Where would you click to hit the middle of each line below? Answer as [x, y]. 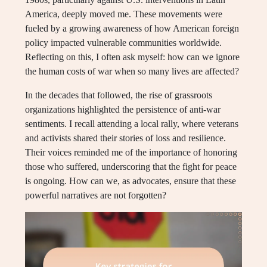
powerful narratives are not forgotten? [96, 195]
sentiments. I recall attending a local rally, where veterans [132, 124]
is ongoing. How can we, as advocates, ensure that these [131, 181]
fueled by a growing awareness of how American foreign [132, 29]
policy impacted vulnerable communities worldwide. [123, 43]
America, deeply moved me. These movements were [124, 14]
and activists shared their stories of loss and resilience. [125, 138]
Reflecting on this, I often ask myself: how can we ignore [132, 57]
